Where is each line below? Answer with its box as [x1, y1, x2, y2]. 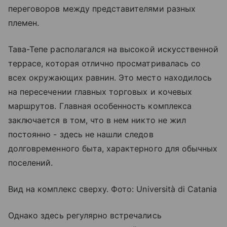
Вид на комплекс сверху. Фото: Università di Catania [8, 184, 217, 195]
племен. [8, 18, 40, 28]
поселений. [8, 158, 53, 168]
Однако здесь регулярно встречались [8, 210, 162, 221]
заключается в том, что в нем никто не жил [8, 115, 186, 126]
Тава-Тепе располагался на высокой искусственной [8, 44, 219, 55]
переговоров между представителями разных [8, 4, 196, 14]
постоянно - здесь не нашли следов [8, 129, 154, 140]
